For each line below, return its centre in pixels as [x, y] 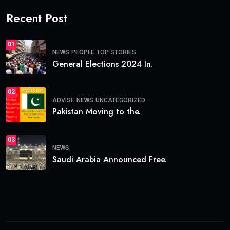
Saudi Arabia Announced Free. [110, 160]
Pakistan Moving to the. [97, 112]
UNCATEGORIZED [120, 100]
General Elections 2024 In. [103, 64]
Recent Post [37, 18]
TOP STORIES [116, 53]
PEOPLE [83, 53]
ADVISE [63, 100]
